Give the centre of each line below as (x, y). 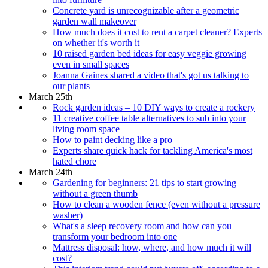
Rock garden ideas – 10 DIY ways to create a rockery (154, 107)
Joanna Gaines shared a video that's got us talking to (151, 75)
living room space (86, 129)
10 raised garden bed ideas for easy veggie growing (150, 53)
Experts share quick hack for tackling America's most (153, 150)
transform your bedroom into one (115, 236)
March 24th (51, 172)
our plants (71, 86)
